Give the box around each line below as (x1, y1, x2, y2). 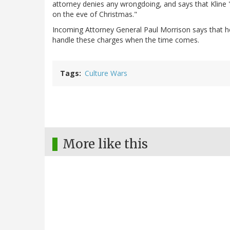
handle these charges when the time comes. (52, 35, 199, 45)
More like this (63, 136, 148, 152)
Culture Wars (85, 68, 127, 79)
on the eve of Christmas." (52, 9, 137, 20)
